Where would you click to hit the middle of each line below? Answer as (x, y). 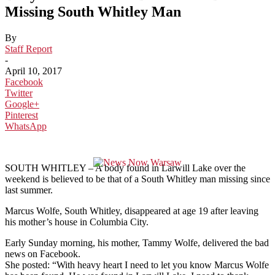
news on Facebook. (43, 254)
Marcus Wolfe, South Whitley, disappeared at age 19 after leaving (132, 211)
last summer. (29, 190)
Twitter (19, 93)
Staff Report (29, 48)
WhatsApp (26, 126)
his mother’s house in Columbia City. (77, 222)
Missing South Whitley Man (93, 11)
